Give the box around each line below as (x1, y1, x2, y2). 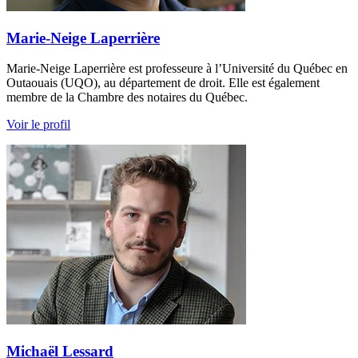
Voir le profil (6, 117, 70, 132)
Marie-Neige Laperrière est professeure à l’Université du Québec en (6, 62, 348, 76)
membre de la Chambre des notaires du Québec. (6, 90, 248, 105)
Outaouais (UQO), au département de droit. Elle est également (6, 76, 320, 90)
